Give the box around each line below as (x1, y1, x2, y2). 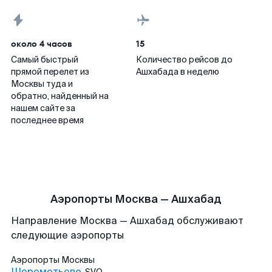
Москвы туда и (11, 78, 73, 89)
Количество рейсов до (136, 54, 233, 65)
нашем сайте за (11, 103, 75, 114)
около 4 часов (11, 38, 72, 50)
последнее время (11, 115, 84, 126)
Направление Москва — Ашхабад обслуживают (11, 214, 243, 227)
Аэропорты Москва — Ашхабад (50, 192, 222, 206)
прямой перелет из (11, 66, 89, 77)
